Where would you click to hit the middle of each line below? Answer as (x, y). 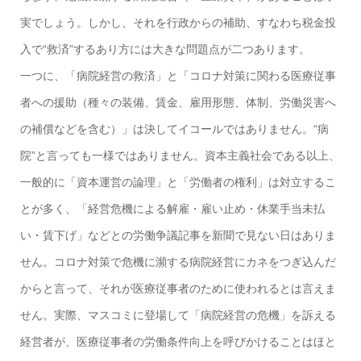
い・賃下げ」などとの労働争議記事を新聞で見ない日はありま (178, 236)
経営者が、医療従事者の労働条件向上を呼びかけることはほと (178, 342)
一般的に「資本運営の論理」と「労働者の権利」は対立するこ (178, 183)
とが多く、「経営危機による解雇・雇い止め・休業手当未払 (172, 209)
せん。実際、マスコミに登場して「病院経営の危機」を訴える (178, 315)
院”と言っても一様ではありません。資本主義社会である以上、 (180, 156)
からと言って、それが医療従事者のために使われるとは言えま (178, 289)
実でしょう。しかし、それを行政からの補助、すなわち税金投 (178, 23)
